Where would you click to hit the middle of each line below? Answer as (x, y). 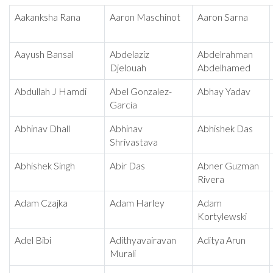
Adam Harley (137, 203)
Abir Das (127, 166)
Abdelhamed (224, 68)
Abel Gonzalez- (141, 92)
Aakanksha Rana (48, 17)
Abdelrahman (225, 55)
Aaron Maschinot (145, 17)
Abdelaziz (129, 55)
